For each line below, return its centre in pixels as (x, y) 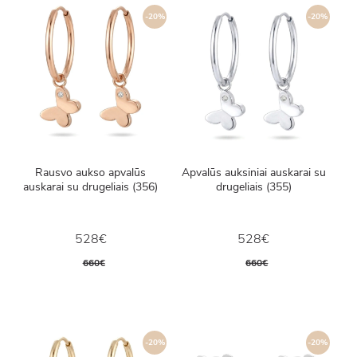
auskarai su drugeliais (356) (91, 186)
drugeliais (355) (253, 186)
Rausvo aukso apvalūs (91, 172)
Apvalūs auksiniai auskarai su (253, 172)
